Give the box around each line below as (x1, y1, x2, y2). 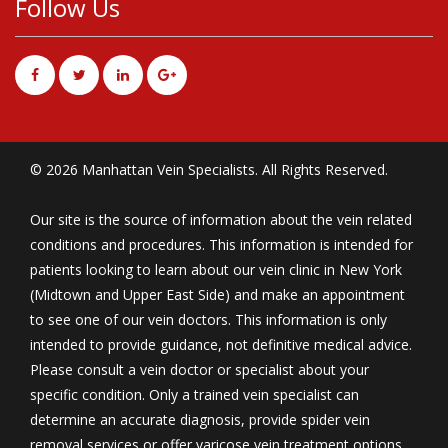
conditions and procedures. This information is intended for (30, 235, 413, 255)
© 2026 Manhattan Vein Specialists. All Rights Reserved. (30, 160, 388, 180)
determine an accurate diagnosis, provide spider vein (30, 410, 370, 430)
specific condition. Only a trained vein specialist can (30, 385, 359, 405)
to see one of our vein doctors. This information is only (30, 310, 387, 330)
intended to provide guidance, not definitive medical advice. (30, 335, 412, 355)
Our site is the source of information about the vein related (30, 210, 412, 230)
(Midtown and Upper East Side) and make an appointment (30, 285, 405, 305)
